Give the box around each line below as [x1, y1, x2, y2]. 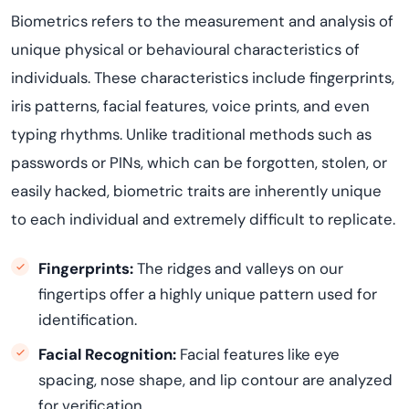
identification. [38, 309, 137, 330]
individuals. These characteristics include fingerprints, [11, 68, 394, 88]
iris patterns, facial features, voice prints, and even [11, 96, 370, 116]
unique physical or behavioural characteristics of [11, 39, 360, 59]
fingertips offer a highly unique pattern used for [38, 284, 377, 304]
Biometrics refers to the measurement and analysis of [11, 11, 393, 31]
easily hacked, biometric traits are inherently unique [11, 181, 382, 201]
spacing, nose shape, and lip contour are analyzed [38, 370, 393, 390]
